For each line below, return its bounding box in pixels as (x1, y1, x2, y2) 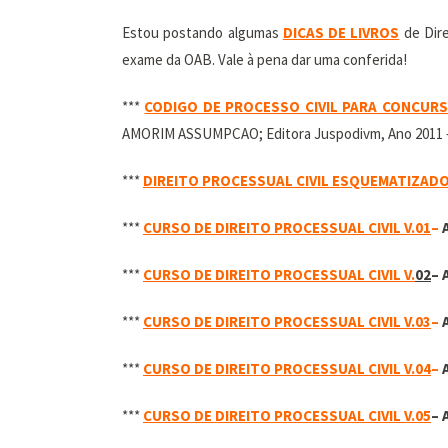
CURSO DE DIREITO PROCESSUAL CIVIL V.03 (143, 312, 431, 331)
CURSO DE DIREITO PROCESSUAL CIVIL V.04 (143, 359, 431, 378)
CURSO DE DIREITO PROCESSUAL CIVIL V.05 (143, 406, 431, 425)
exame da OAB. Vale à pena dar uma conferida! (122, 50, 407, 69)
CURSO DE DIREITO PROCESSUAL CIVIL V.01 (143, 218, 431, 237)
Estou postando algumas (122, 23, 283, 42)
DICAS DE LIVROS (282, 23, 400, 42)
